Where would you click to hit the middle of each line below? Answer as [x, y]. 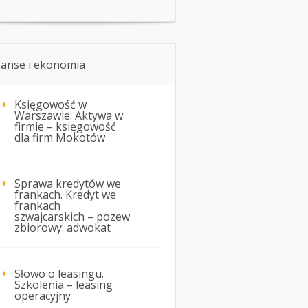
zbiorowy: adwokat [63, 228]
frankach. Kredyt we [65, 195]
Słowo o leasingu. [59, 274]
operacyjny [43, 296]
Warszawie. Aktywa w [69, 116]
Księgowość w [51, 105]
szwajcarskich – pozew [72, 217]
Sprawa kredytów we [68, 184]
